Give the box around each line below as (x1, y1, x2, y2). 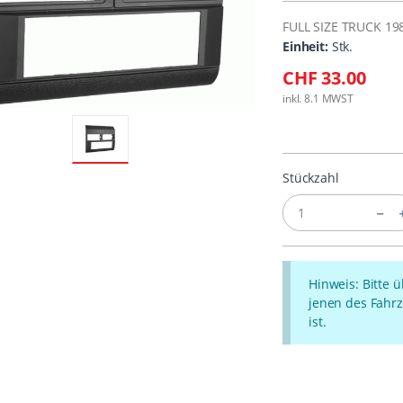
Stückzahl (282, 169, 339, 187)
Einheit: (282, 38, 328, 56)
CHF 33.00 (282, 66, 366, 91)
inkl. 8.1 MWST (282, 91, 354, 107)
